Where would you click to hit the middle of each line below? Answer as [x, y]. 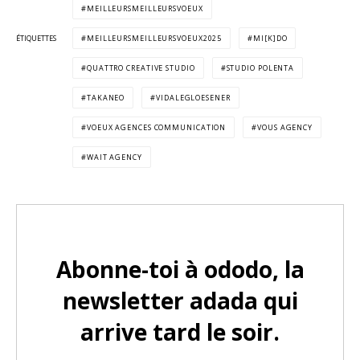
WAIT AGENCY [114, 157]
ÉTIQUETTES [36, 39]
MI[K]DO [270, 39]
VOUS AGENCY [285, 128]
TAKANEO [106, 98]
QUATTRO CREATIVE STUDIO [141, 68]
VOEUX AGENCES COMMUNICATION [156, 128]
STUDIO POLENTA [260, 68]
